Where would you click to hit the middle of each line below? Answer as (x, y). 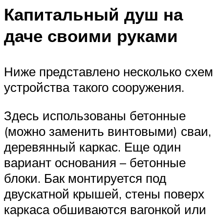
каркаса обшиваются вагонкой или (105, 209)
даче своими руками (91, 36)
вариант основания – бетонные (95, 162)
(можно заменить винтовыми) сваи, (108, 131)
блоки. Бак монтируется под (85, 178)
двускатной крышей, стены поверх (104, 193)
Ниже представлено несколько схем (109, 72)
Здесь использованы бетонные (95, 115)
